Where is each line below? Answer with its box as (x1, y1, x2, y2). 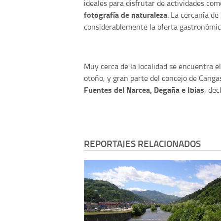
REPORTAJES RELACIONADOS (84, 136, 201, 150)
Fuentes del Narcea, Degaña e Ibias (84, 83, 204, 95)
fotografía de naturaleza (84, 8, 167, 20)
